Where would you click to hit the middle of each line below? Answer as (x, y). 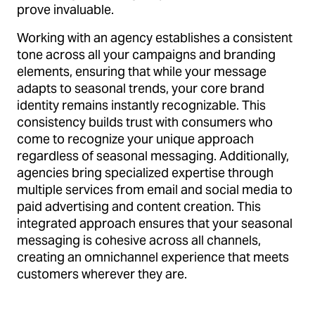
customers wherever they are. (102, 274)
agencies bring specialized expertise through (145, 172)
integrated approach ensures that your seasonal (155, 223)
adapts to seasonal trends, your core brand (141, 88)
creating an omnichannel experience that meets (153, 257)
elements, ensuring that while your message (142, 71)
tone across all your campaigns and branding (146, 54)
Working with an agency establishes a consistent (155, 37)
